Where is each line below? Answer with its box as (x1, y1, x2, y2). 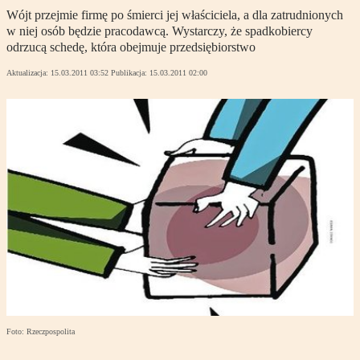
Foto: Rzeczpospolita (6, 327, 75, 337)
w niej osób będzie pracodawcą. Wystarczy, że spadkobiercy (6, 24, 313, 39)
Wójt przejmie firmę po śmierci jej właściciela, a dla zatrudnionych (6, 8, 343, 22)
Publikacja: (111, 68, 149, 78)
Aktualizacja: (6, 68, 51, 78)
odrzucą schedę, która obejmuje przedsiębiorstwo (6, 40, 256, 55)
